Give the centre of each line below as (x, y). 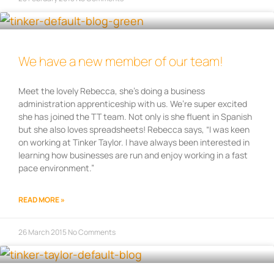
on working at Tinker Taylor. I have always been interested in (134, 143)
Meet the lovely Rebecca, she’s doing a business (112, 91)
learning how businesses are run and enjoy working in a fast (133, 155)
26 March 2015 (43, 232)
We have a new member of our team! (121, 61)
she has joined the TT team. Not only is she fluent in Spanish (135, 117)
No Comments (92, 232)
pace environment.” (56, 168)
